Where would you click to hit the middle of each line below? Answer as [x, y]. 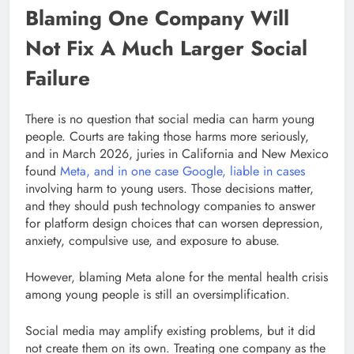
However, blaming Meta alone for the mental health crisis [177, 277]
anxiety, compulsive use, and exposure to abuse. [153, 240]
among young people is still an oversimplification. [158, 294]
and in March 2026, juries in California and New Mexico [177, 153]
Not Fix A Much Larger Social [166, 49]
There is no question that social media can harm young [170, 119]
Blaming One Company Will [157, 19]
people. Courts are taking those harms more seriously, [167, 136]
